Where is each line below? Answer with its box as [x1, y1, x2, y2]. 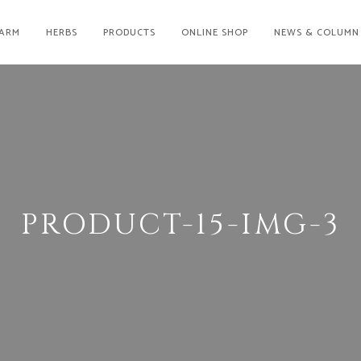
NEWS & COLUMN [273, 24, 359, 39]
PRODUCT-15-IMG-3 [20, 205, 341, 244]
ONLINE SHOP [180, 24, 248, 39]
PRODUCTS [102, 24, 156, 39]
